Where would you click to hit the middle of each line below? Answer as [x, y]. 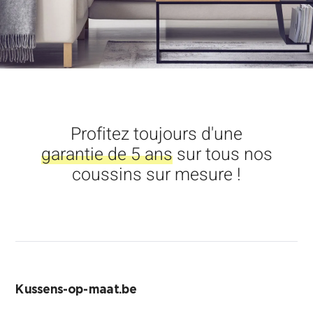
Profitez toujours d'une [156, 134]
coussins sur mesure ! [156, 175]
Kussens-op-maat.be [76, 290]
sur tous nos [222, 155]
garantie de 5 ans [107, 155]
